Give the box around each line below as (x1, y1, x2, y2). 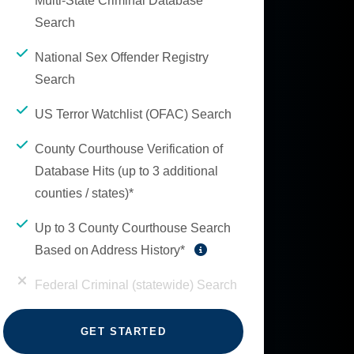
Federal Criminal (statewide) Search (35, 278, 237, 292)
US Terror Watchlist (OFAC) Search (35, 107, 232, 121)
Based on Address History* (35, 243, 188, 257)
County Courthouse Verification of (35, 142, 223, 156)
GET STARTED (80, 326, 167, 337)
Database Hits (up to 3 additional (35, 164, 218, 178)
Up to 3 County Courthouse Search (35, 221, 231, 235)
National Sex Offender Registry (35, 51, 209, 64)
